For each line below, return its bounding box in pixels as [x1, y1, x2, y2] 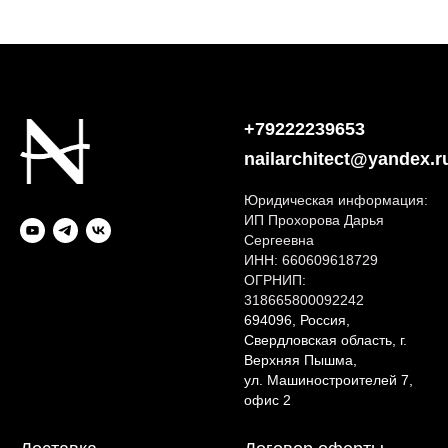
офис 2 [244, 392, 291, 408]
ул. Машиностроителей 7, [244, 372, 413, 388]
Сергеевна [244, 232, 314, 248]
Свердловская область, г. [244, 332, 407, 348]
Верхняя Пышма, [244, 352, 357, 368]
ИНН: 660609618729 [244, 252, 378, 268]
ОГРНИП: [244, 272, 306, 288]
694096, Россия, [244, 312, 350, 328]
